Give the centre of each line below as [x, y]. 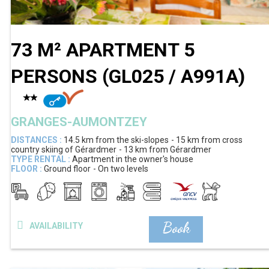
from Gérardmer [180, 149]
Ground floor [67, 168]
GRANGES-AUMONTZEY [79, 122]
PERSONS [56, 76]
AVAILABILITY [56, 225]
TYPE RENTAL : [41, 159]
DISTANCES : [36, 140]
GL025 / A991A [174, 76]
